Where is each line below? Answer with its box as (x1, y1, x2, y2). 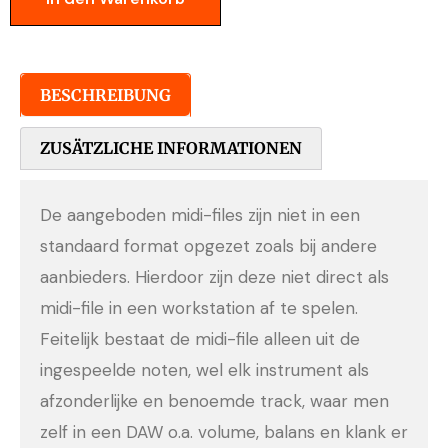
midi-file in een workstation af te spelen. (40, 297, 358, 320)
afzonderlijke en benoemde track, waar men (40, 390, 389, 413)
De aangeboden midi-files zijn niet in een (40, 204, 360, 227)
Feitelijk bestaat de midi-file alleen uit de (40, 328, 360, 351)
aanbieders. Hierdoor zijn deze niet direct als (40, 266, 389, 289)
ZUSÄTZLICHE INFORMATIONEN (40, 138, 303, 159)
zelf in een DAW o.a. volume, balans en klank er (40, 421, 408, 444)
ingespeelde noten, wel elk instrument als (40, 359, 369, 382)
